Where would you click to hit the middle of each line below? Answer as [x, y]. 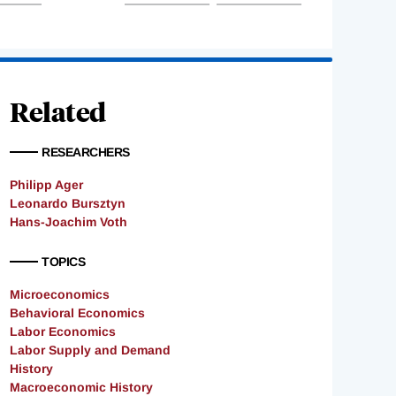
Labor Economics [63, 332]
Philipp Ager [46, 185]
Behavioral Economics [77, 313]
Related [58, 111]
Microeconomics [60, 295]
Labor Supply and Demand [90, 350]
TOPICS [63, 262]
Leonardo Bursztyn [68, 204]
